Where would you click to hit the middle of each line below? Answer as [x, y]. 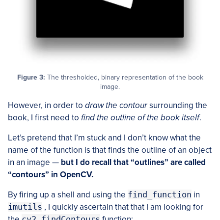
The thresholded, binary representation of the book [124, 77]
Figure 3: [31, 77]
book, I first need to [44, 117]
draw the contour [116, 105]
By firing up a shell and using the [68, 194]
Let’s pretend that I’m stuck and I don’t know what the [104, 137]
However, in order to [46, 105]
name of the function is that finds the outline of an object [110, 150]
